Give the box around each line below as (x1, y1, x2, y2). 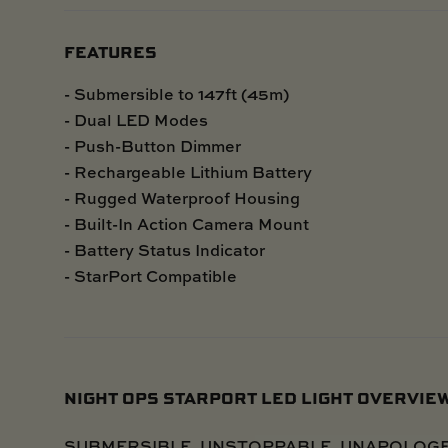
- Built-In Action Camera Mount (64, 212, 309, 235)
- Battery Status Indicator (64, 238, 265, 261)
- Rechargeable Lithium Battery (64, 160, 312, 183)
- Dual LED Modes (64, 108, 208, 131)
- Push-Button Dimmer (64, 134, 241, 157)
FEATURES (64, 39, 157, 63)
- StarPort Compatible (64, 264, 237, 287)
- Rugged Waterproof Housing (64, 186, 300, 209)
